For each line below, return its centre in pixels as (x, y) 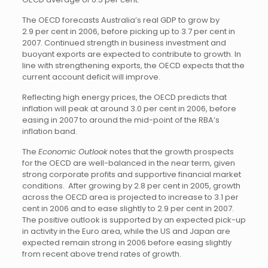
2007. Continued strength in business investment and (124, 43)
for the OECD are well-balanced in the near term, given (128, 163)
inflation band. (49, 131)
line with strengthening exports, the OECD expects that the (133, 66)
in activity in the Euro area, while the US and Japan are (126, 231)
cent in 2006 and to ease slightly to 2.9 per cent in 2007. (129, 208)
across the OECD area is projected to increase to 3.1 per (130, 197)
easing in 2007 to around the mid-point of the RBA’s (121, 120)
